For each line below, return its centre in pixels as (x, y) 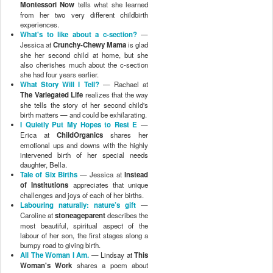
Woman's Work (46, 265)
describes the (127, 215)
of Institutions (44, 185)
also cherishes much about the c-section (84, 64)
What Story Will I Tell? (60, 84)
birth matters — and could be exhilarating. (83, 114)
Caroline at (37, 215)
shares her (126, 134)
